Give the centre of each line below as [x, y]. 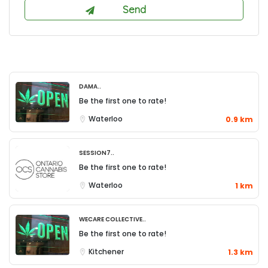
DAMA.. [90, 86]
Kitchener [106, 252]
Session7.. [97, 152]
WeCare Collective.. [112, 218]
